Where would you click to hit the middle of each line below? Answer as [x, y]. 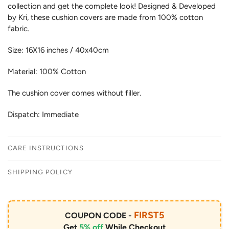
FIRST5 [149, 215]
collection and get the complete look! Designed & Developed [112, 6]
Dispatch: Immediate [43, 114]
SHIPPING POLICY [40, 172]
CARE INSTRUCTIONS [46, 148]
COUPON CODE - [99, 215]
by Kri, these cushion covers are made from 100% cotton [105, 17]
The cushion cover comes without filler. [75, 93]
